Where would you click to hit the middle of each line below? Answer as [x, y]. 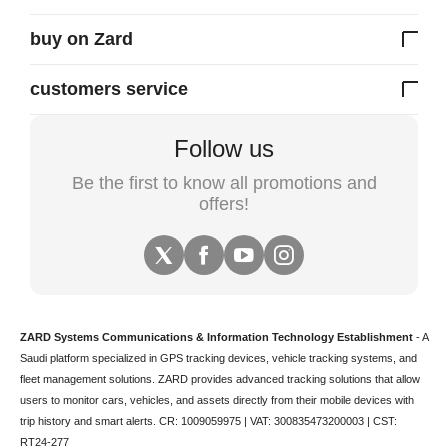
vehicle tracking [310, 358]
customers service [109, 89]
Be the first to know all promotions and [224, 183]
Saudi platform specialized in [90, 358]
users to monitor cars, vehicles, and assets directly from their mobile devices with [217, 400]
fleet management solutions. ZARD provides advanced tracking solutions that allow [220, 379]
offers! [224, 204]
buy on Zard [81, 39]
